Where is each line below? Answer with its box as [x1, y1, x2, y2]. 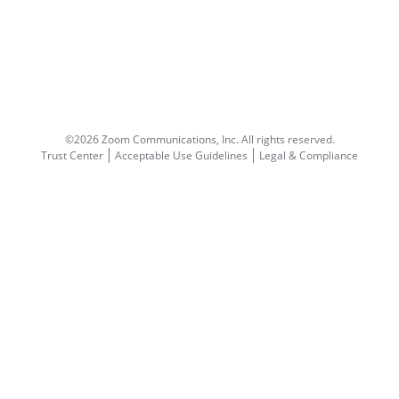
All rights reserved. [240, 132, 335, 147]
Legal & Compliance [259, 148, 358, 163]
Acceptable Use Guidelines [115, 148, 248, 163]
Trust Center [41, 148, 103, 163]
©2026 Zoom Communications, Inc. [64, 132, 241, 147]
